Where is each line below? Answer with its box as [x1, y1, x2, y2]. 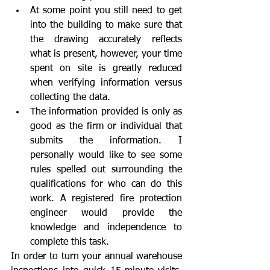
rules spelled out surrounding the [30, 165, 182, 175]
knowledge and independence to [30, 222, 182, 233]
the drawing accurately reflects [30, 34, 182, 45]
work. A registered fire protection [30, 193, 182, 204]
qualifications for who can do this [30, 179, 182, 189]
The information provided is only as [30, 107, 182, 117]
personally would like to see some [30, 150, 182, 160]
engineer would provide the [30, 208, 182, 218]
